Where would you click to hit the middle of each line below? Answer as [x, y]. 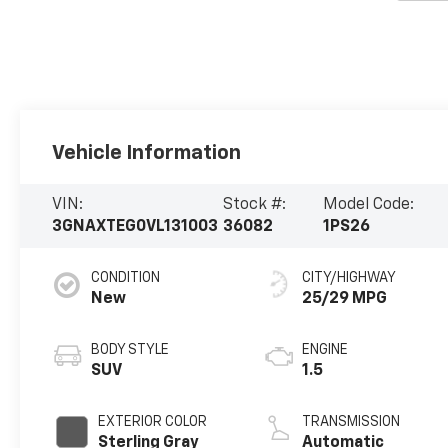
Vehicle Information [147, 153]
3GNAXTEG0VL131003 [135, 227]
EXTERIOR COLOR [153, 422]
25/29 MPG [345, 299]
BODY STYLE [130, 350]
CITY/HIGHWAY [349, 278]
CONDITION [126, 278]
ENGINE [325, 350]
